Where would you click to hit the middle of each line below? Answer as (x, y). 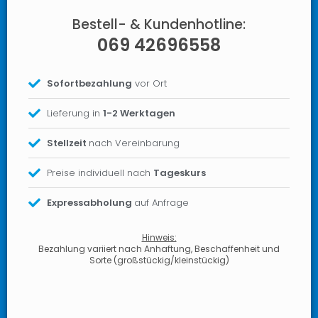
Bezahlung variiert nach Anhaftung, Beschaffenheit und (159, 249)
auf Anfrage (162, 203)
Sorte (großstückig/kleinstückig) (159, 260)
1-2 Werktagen (139, 113)
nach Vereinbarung (135, 143)
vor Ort (150, 83)
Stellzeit (68, 143)
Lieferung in (75, 113)
